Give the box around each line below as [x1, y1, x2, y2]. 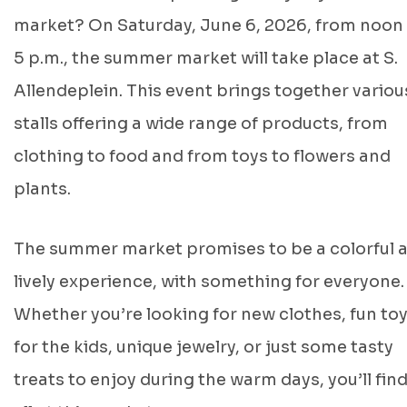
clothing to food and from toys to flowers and [14, 146, 391, 166]
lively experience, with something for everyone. [14, 272, 404, 292]
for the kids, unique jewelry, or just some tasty [14, 337, 393, 357]
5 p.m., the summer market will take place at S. [14, 48, 398, 68]
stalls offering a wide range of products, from [14, 114, 388, 134]
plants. [14, 179, 71, 199]
